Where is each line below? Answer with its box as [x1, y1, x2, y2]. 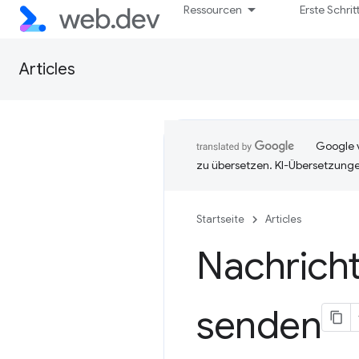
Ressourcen [184, 2, 243, 17]
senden [196, 301, 322, 349]
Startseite [196, 212, 244, 226]
